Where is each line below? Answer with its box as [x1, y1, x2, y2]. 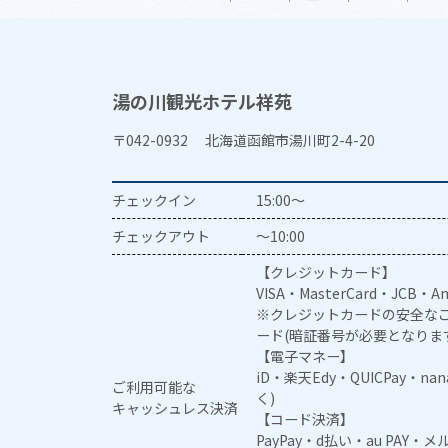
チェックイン [112, 189, 196, 210]
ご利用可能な [112, 376, 196, 397]
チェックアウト [112, 225, 210, 246]
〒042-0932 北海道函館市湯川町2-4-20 [112, 129, 375, 150]
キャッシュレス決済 [112, 397, 238, 418]
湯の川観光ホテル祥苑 [112, 87, 292, 114]
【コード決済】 [256, 408, 355, 429]
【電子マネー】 [256, 345, 355, 366]
